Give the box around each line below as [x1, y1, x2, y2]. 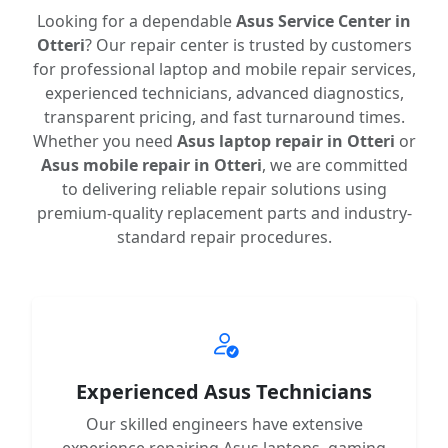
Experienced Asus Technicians [76, 377, 372, 405]
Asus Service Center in [236, 9, 411, 32]
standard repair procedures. [116, 225, 332, 248]
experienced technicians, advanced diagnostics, [44, 81, 404, 104]
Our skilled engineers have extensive [85, 412, 363, 435]
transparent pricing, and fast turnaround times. [43, 105, 405, 128]
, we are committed [261, 153, 408, 176]
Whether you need [32, 129, 177, 152]
